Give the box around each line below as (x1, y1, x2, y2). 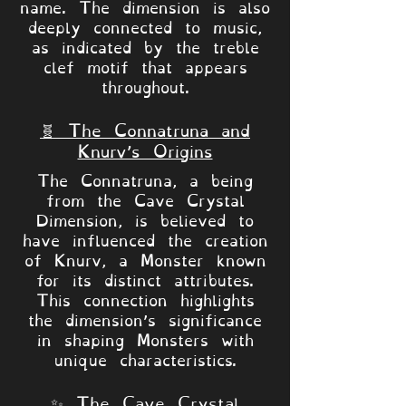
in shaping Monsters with (36, 324, 254, 353)
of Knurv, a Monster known (24, 244, 266, 273)
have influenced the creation (22, 224, 268, 253)
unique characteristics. (53, 343, 237, 372)
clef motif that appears (43, 51, 247, 80)
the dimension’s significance (28, 304, 262, 333)
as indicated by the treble (31, 31, 259, 60)
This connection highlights (35, 284, 255, 313)
